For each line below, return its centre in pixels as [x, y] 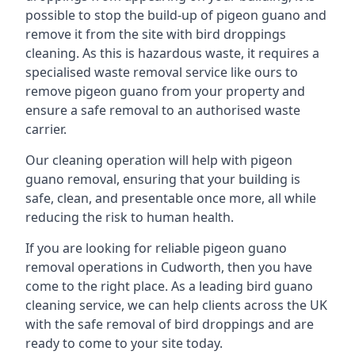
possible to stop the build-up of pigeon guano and [176, 15]
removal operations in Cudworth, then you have [169, 267]
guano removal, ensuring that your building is [163, 179]
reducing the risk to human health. [130, 217]
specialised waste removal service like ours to [162, 72]
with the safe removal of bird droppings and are [170, 324]
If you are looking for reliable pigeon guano [156, 248]
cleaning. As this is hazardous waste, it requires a [172, 53]
